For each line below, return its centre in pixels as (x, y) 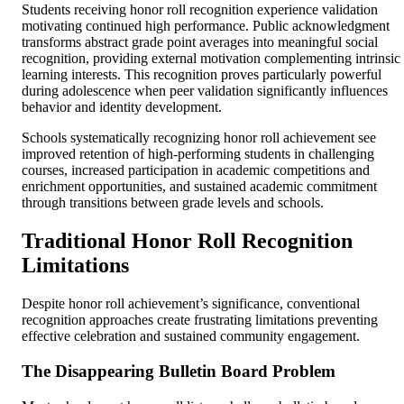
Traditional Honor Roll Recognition (187, 241)
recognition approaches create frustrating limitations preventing (200, 320)
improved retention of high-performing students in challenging (198, 154)
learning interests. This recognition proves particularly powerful (202, 75)
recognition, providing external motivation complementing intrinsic (211, 59)
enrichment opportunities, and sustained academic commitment (199, 187)
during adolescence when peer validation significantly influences (205, 91)
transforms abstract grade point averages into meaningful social (200, 42)
